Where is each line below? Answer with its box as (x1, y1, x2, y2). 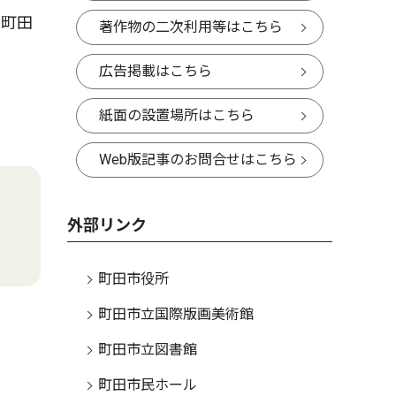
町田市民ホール (98, 377, 197, 393)
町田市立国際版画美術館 (98, 306, 254, 323)
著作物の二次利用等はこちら (99, 19, 283, 35)
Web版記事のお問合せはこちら (99, 151, 297, 168)
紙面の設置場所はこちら (99, 107, 255, 124)
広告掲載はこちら (99, 63, 212, 80)
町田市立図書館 (98, 341, 197, 358)
